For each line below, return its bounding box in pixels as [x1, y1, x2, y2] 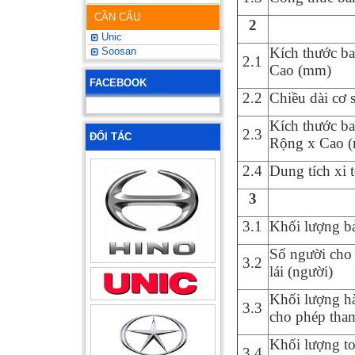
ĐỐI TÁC [90, 130, 132, 143]
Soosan [98, 45, 136, 57]
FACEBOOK [90, 76, 147, 89]
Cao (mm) [269, 61, 331, 78]
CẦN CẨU [94, 10, 140, 23]
